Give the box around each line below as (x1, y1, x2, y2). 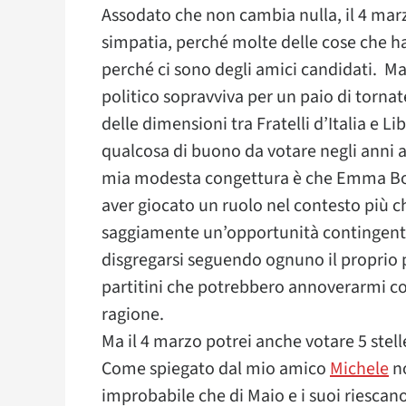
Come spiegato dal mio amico (101, 356, 330, 382)
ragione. (101, 302, 164, 327)
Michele (330, 356, 389, 382)
